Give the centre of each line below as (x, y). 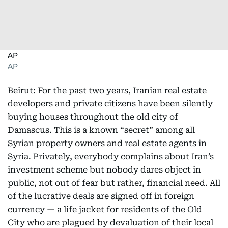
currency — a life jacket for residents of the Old (105, 209)
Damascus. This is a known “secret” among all (101, 130)
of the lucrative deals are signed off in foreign (101, 196)
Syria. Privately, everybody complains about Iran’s (111, 156)
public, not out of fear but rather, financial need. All (114, 183)
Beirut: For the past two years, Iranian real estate (107, 90)
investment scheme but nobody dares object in (104, 170)
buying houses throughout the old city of (93, 117)
